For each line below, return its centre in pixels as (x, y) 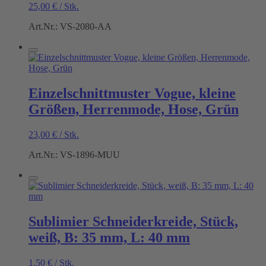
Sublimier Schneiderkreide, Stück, (133, 221)
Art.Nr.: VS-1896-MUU (74, 154)
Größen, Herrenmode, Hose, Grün (134, 110)
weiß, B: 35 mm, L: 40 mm (109, 237)
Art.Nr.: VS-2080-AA (70, 27)
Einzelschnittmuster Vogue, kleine (132, 94)
